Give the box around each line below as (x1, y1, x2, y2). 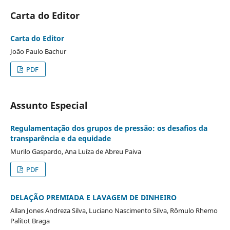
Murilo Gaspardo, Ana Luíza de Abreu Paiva (10, 146, 141, 156)
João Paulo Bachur (10, 46, 66, 56)
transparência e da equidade (10, 133, 111, 143)
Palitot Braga (10, 216, 50, 225)
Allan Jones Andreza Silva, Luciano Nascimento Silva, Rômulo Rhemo (10, 205, 218, 215)
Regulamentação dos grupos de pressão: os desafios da (10, 123, 207, 133)
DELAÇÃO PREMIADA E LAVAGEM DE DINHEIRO (10, 192, 177, 202)
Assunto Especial (10, 99, 88, 111)
